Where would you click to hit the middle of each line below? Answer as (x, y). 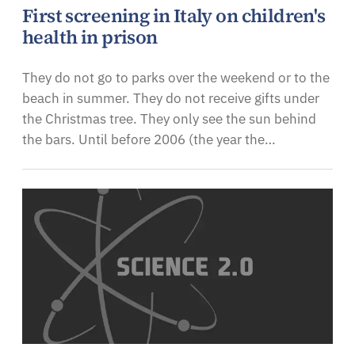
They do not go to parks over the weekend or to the (176, 77)
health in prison (90, 37)
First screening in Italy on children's (174, 15)
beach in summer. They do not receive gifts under (171, 98)
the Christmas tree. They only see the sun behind (169, 118)
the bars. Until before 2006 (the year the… (149, 139)
